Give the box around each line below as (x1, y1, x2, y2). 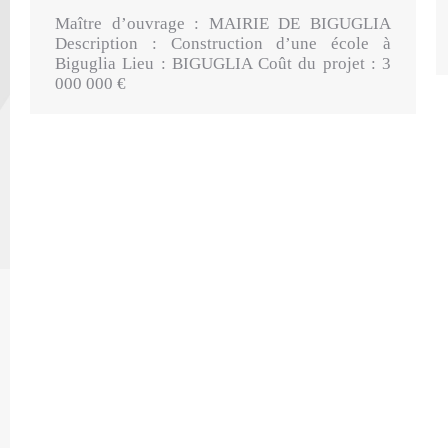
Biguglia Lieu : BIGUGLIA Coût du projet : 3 (55, 54, 391, 74)
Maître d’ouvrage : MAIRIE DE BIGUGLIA (55, 14, 391, 34)
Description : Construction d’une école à (55, 34, 391, 54)
